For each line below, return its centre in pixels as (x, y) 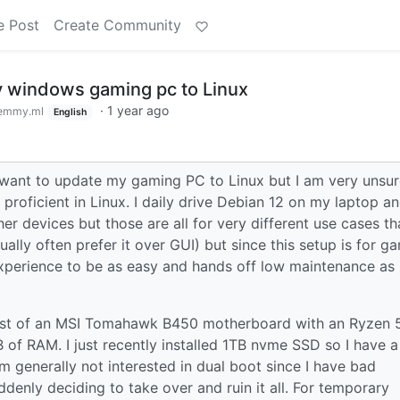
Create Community (117, 25)
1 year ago (137, 110)
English (70, 112)
